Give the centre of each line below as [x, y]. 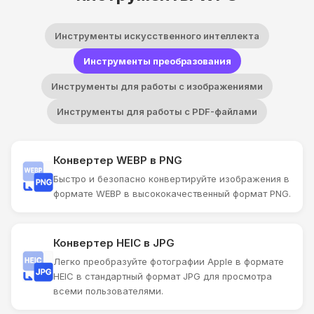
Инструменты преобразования [157, 61]
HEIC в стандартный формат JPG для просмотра [163, 276]
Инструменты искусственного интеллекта [157, 35]
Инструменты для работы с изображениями [157, 86]
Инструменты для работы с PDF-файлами [157, 111]
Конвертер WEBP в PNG [118, 160]
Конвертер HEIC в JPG [114, 243]
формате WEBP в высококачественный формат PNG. [172, 193]
